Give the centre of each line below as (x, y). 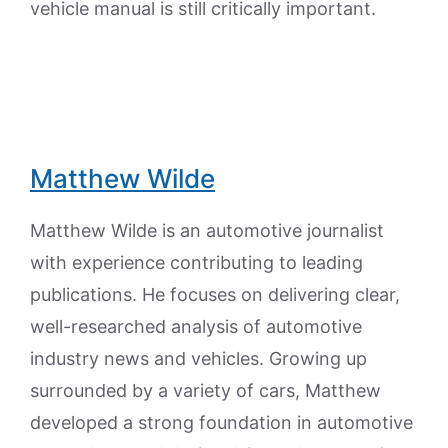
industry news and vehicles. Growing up (198, 358)
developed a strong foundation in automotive (221, 422)
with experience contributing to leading (196, 262)
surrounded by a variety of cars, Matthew (205, 390)
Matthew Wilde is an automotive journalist (207, 230)
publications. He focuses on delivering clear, (215, 294)
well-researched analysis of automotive (196, 326)
